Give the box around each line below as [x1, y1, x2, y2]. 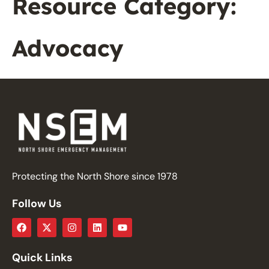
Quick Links [12, 250, 73, 265]
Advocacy [12, 34, 124, 63]
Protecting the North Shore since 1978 [12, 169, 178, 183]
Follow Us [12, 196, 62, 211]
